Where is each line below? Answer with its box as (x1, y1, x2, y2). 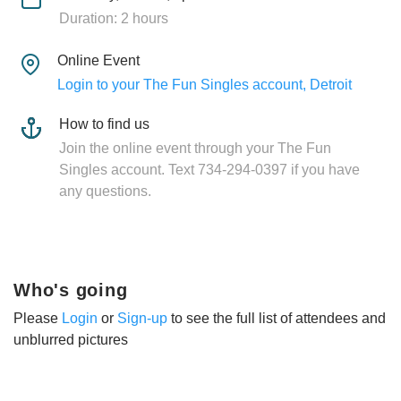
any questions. (59, 183, 151, 199)
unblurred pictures (13, 331, 128, 347)
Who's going (13, 279, 128, 300)
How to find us (59, 115, 149, 132)
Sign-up (117, 310, 167, 326)
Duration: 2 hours (58, 10, 168, 26)
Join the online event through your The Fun (59, 140, 331, 156)
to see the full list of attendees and (167, 310, 386, 326)
